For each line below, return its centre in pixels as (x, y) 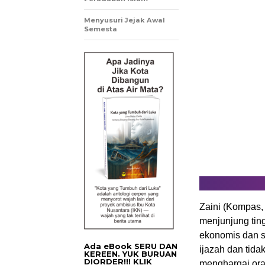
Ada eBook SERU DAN (131, 246)
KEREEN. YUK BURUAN (130, 254)
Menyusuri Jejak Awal (125, 20)
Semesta (101, 29)
